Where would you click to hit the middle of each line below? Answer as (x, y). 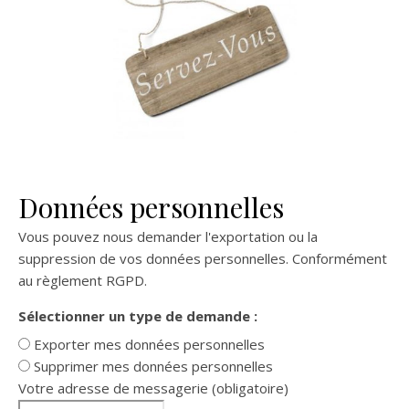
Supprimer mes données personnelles (153, 367)
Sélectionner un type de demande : (138, 315)
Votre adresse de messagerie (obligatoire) (153, 388)
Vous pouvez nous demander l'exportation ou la (168, 236)
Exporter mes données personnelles (149, 345)
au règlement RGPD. (83, 280)
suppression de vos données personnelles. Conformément (203, 258)
